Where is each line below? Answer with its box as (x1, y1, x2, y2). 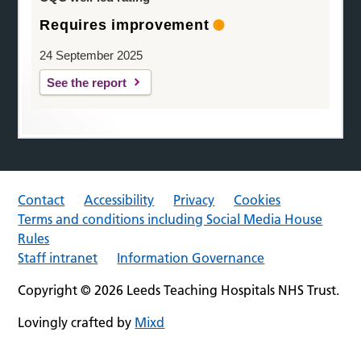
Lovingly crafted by (18, 313, 135, 330)
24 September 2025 (39, 48, 143, 62)
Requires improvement (39, 16, 210, 33)
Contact (18, 191, 65, 208)
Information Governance (117, 249, 265, 266)
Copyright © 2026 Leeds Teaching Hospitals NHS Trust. (18, 281, 340, 298)
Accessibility (84, 191, 155, 208)
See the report (47, 75, 127, 89)
